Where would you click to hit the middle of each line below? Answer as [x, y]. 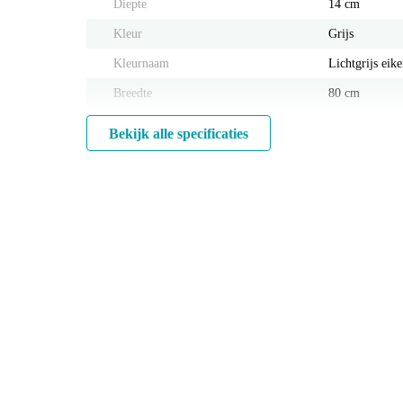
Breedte [133, 93]
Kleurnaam [141, 63]
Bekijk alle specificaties [179, 134]
